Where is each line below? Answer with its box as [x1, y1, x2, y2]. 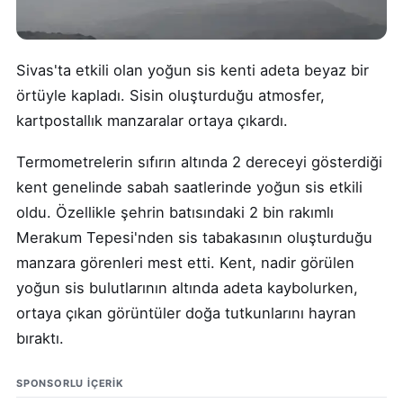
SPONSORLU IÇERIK [16, 376, 124, 390]
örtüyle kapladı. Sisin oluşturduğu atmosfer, [16, 85, 325, 104]
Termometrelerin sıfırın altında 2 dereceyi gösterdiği [16, 152, 382, 171]
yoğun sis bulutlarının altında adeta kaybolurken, [16, 278, 358, 297]
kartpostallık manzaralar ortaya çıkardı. [16, 111, 288, 130]
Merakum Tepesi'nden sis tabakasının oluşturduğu [16, 228, 372, 246]
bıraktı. [16, 328, 64, 347]
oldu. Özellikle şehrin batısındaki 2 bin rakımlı [16, 202, 334, 221]
